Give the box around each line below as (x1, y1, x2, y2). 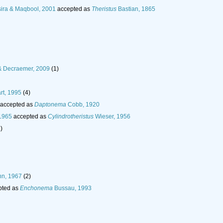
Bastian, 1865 (116, 5, 155, 13)
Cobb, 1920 (66, 101, 100, 109)
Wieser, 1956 (94, 113, 130, 120)
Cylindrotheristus (48, 113, 94, 120)
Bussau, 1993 (53, 185, 92, 192)
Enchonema (20, 185, 53, 192)
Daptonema (34, 101, 66, 109)
